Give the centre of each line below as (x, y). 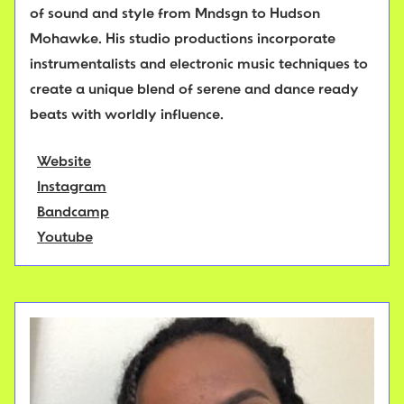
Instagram (72, 188)
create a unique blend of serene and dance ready (194, 91)
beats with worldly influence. (127, 116)
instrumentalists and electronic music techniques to (199, 65)
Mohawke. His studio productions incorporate (183, 40)
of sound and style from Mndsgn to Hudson (175, 15)
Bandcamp (73, 213)
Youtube (65, 239)
